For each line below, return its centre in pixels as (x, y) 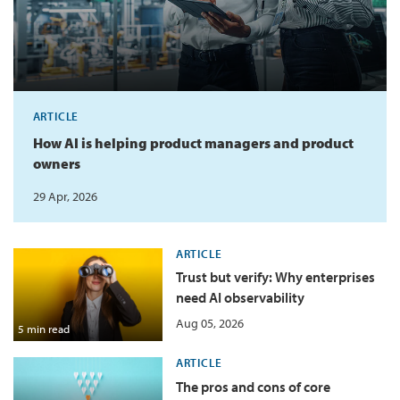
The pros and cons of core (253, 387)
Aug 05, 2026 (209, 323)
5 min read (44, 329)
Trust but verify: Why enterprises (275, 277)
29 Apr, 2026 (65, 196)
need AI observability (240, 298)
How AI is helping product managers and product (193, 143)
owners (56, 164)
